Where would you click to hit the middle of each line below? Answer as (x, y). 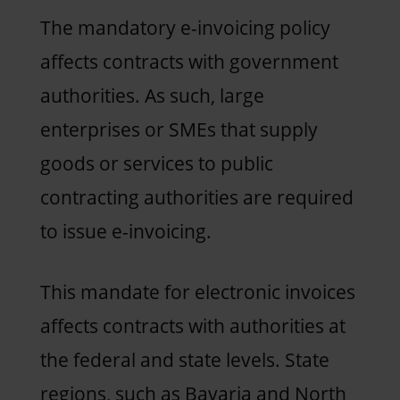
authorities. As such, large (152, 95)
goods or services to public (156, 163)
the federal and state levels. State (184, 359)
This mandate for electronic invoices (197, 292)
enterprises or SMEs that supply (179, 129)
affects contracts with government (189, 61)
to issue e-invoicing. (125, 231)
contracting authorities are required (196, 197)
